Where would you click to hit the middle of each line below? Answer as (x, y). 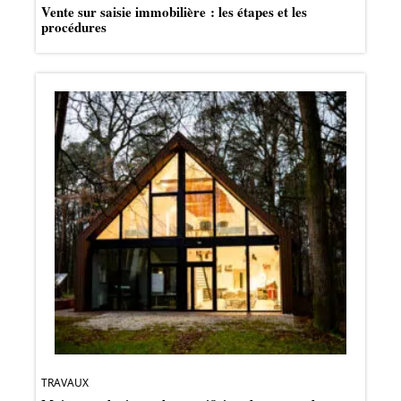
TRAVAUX (65, 382)
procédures (74, 27)
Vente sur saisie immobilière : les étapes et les (174, 12)
